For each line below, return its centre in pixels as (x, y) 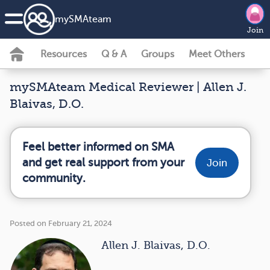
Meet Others (217, 54)
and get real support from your (103, 162)
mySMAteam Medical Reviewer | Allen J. (128, 87)
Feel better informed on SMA (98, 147)
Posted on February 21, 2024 (61, 223)
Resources (64, 54)
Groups (158, 54)
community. (54, 178)
